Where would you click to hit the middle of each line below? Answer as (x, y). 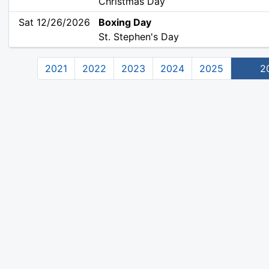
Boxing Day (125, 23)
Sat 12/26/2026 (54, 23)
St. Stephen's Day (139, 37)
